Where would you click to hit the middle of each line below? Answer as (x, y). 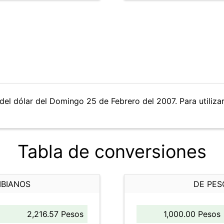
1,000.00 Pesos (192, 214)
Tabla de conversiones (112, 151)
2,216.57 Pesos (55, 214)
